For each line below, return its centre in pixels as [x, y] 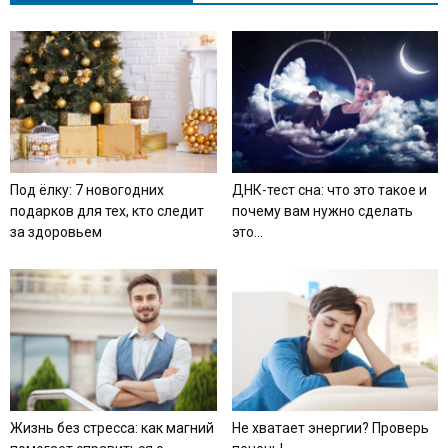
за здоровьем [56, 231]
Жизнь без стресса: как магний [112, 427]
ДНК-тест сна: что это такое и [329, 189]
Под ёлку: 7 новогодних [87, 189]
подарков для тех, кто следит [107, 210]
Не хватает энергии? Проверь [330, 427]
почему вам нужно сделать [322, 210]
